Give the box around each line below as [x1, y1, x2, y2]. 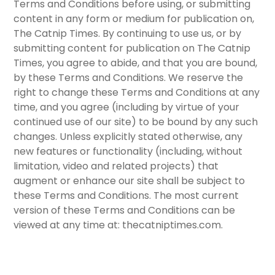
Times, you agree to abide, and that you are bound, [14, 56, 258, 71]
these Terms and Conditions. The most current [14, 188, 239, 203]
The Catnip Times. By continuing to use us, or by [14, 26, 242, 41]
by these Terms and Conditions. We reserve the [14, 71, 244, 85]
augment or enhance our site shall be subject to [14, 174, 246, 188]
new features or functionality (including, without [14, 144, 243, 159]
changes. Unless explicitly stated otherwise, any [14, 130, 243, 144]
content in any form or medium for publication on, [14, 12, 255, 26]
